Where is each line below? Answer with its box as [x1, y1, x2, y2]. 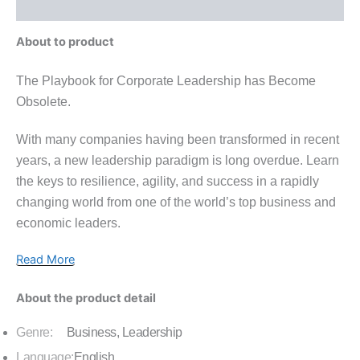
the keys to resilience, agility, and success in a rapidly [16, 174, 319, 188]
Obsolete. [16, 94, 71, 108]
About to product [16, 35, 114, 50]
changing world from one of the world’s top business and [16, 194, 336, 209]
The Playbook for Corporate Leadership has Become [16, 73, 316, 88]
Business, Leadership [66, 325, 182, 340]
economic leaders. [16, 215, 121, 230]
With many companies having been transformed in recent [16, 132, 339, 146]
